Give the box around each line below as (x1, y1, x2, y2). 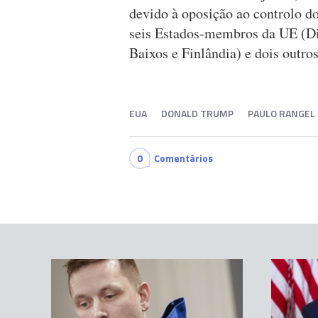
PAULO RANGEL (248, 106, 315, 121)
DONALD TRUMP (161, 106, 234, 121)
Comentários (154, 150, 213, 166)
